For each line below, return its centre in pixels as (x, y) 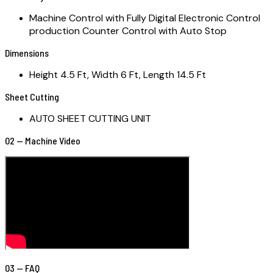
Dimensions (27, 53)
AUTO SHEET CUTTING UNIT (90, 119)
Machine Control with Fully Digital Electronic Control (145, 18)
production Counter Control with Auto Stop (128, 31)
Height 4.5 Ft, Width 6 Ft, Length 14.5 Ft (118, 75)
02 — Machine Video (43, 141)
